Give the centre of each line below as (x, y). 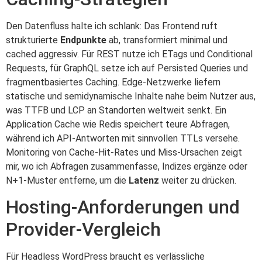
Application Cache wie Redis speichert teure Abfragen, (118, 124)
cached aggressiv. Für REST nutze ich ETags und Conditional (129, 54)
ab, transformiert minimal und (167, 40)
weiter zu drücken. (198, 180)
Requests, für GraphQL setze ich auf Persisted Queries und (127, 68)
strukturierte (33, 40)
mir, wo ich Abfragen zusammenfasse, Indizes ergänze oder (127, 166)
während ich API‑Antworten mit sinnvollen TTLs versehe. (123, 138)
